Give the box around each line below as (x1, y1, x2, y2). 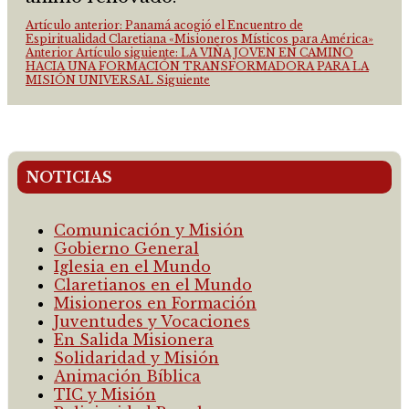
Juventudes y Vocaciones (54, 311, 250, 330)
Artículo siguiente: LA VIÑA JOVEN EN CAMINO (76, 45, 353, 59)
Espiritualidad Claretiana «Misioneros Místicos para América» (26, 31, 373, 46)
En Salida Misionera (54, 330, 214, 349)
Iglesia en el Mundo (54, 257, 211, 276)
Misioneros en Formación (54, 293, 257, 312)
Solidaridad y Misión (54, 348, 219, 367)
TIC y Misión (54, 384, 156, 404)
